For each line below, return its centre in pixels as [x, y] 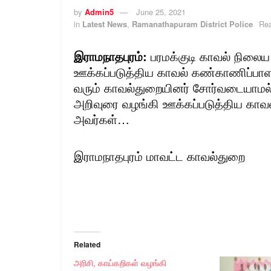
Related [87, 244]
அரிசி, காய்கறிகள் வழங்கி [120, 262]
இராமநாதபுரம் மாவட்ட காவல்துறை [159, 155]
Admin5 [99, 11]
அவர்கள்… [102, 119]
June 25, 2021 [161, 11]
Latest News [105, 24]
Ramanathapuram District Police [192, 24]
